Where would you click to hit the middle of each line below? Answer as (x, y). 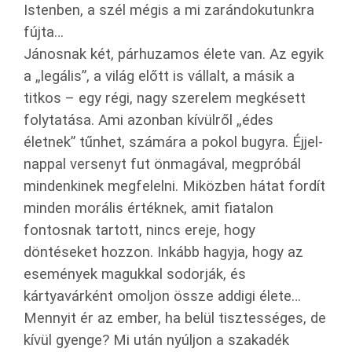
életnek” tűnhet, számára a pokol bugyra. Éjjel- (173, 142)
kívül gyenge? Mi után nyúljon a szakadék (156, 340)
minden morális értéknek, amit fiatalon (148, 208)
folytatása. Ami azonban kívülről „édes (148, 120)
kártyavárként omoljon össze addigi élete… (162, 296)
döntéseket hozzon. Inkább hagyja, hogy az (163, 252)
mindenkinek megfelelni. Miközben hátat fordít (174, 186)
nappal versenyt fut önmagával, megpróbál (162, 164)
